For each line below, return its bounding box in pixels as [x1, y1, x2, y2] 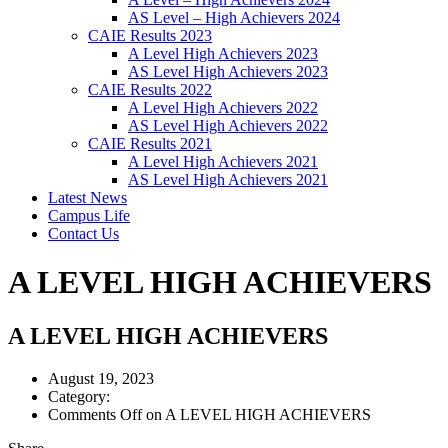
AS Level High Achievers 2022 [128, 117, 328, 134]
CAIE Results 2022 [88, 81, 212, 98]
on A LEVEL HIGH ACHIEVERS [142, 405, 371, 423]
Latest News [48, 189, 127, 206]
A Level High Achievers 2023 [128, 45, 318, 62]
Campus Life [48, 207, 130, 224]
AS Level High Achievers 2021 [128, 171, 328, 188]
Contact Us [48, 225, 119, 242]
